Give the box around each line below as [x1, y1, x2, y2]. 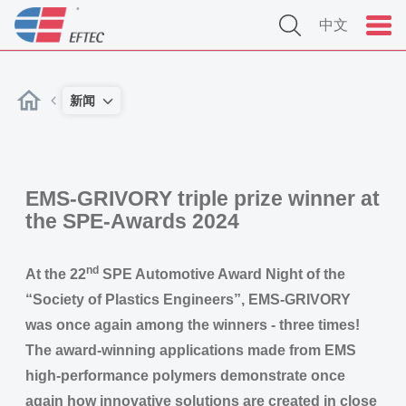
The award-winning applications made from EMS [25, 343, 356, 358]
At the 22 [25, 266, 86, 282]
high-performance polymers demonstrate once [25, 368, 345, 383]
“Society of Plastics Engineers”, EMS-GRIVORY [25, 292, 351, 307]
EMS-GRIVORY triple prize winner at [25, 187, 380, 210]
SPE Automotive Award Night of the [99, 266, 345, 282]
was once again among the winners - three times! [25, 317, 360, 333]
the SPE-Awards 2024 [25, 209, 239, 233]
